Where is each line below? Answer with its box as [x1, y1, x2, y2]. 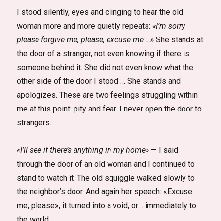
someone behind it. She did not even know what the [17, 63, 194, 72]
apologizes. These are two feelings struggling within [17, 90, 198, 100]
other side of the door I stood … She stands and [17, 76, 181, 86]
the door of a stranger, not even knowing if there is [17, 49, 190, 58]
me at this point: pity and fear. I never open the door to [17, 104, 202, 113]
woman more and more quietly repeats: [17, 21, 153, 31]
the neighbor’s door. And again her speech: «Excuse [17, 187, 193, 196]
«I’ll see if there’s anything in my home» [17, 146, 149, 155]
